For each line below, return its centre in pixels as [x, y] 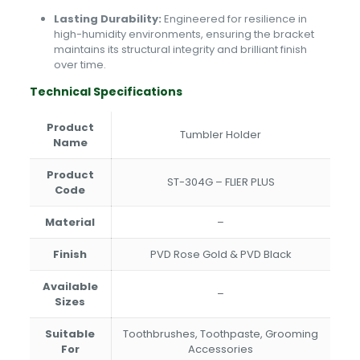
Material [70, 222]
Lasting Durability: [107, 19]
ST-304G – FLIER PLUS [221, 182]
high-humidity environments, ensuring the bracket [184, 34]
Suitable [70, 334]
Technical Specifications [106, 92]
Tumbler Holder [221, 135]
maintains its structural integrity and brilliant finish [180, 49]
